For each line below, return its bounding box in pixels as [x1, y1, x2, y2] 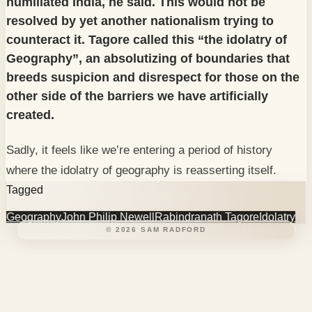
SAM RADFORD [140, 225, 206, 233]
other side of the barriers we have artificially [6, 89, 268, 104]
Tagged [6, 184, 43, 196]
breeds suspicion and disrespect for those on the [6, 70, 299, 85]
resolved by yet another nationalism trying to [6, 14, 274, 29]
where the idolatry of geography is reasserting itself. [6, 164, 276, 178]
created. [6, 108, 54, 123]
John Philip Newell [61, 210, 155, 223]
